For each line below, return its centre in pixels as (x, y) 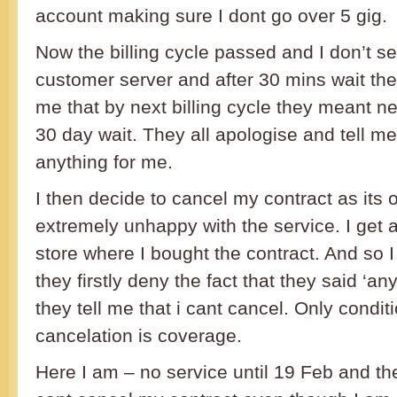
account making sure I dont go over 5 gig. (211, 16)
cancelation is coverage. (139, 336)
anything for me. (104, 162)
